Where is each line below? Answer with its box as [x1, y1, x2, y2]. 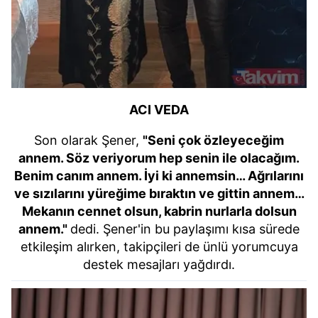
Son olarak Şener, [34, 132, 143, 148]
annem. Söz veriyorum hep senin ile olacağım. [18, 150, 300, 165]
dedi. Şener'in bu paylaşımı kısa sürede [70, 221, 300, 236]
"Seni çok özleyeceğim [143, 132, 284, 148]
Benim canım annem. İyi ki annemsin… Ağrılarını [14, 168, 304, 183]
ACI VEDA [129, 102, 189, 117]
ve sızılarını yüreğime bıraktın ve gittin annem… [13, 185, 305, 201]
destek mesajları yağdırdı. [83, 256, 235, 272]
